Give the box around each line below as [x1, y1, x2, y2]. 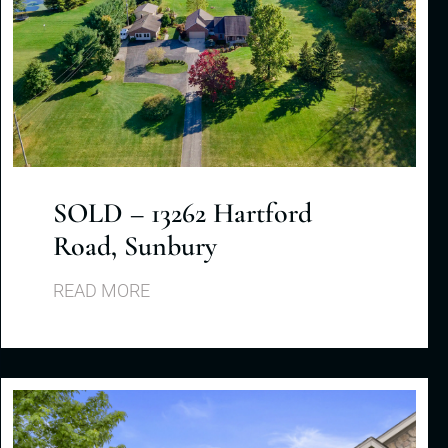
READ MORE [53, 279, 150, 301]
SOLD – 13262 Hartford [53, 195, 312, 230]
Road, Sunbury [53, 228, 217, 263]
